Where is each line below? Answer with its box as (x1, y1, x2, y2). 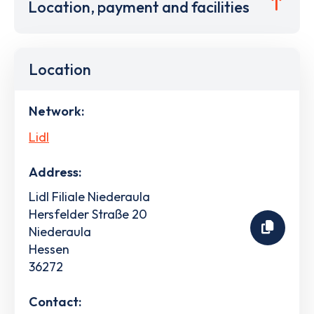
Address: (29, 163, 81, 180)
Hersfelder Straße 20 (29, 205, 147, 222)
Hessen (29, 240, 69, 257)
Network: (29, 103, 84, 119)
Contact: (29, 293, 81, 310)
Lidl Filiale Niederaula (29, 188, 150, 205)
